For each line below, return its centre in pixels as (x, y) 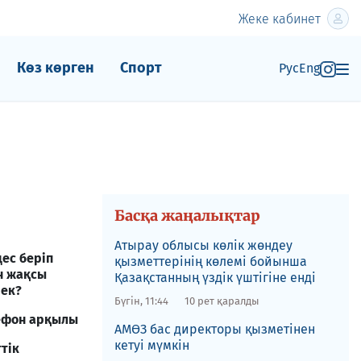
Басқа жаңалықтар (187, 216)
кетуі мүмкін (151, 345)
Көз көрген (55, 68)
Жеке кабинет (280, 19)
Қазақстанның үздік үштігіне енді (215, 278)
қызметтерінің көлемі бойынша (210, 261)
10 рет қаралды (222, 301)
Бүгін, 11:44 (141, 301)
